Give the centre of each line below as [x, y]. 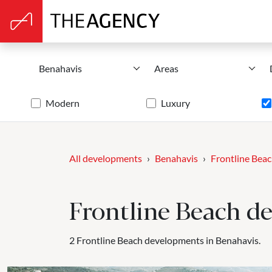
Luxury [175, 103]
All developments [106, 158]
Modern [63, 103]
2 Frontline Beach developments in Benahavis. [165, 240]
